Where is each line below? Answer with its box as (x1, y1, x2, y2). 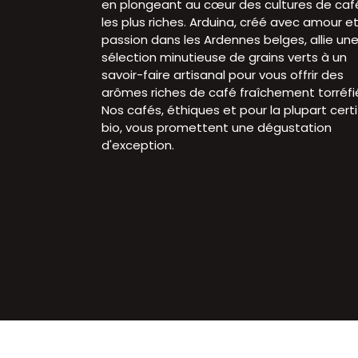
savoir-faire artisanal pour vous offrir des (101, 66, 344, 83)
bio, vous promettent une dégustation (101, 119, 332, 136)
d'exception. (101, 137, 174, 153)
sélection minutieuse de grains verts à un (101, 49, 347, 66)
